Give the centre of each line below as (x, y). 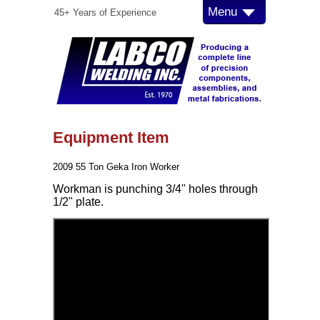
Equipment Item (111, 137)
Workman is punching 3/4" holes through (155, 189)
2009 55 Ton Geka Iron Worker (116, 167)
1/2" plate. (78, 202)
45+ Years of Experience (105, 12)
